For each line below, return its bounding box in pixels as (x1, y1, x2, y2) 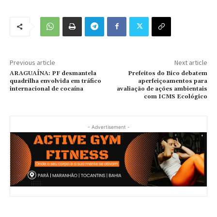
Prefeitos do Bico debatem (127, 69, 207, 77)
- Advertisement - (87, 124, 130, 130)
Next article (174, 58, 207, 67)
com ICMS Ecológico (143, 93, 207, 100)
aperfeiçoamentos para (138, 77, 207, 85)
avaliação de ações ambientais (116, 85, 207, 93)
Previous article (10, 58, 55, 67)
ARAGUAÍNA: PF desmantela (10, 69, 96, 77)
